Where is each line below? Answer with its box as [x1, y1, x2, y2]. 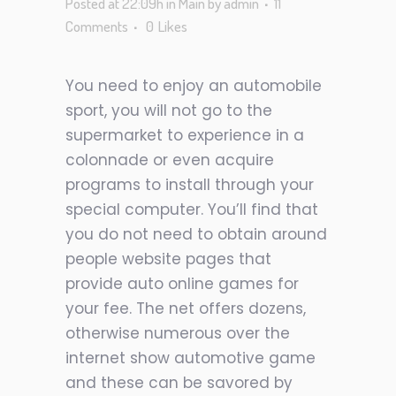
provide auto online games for [65, 273, 299, 294]
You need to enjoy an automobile [65, 75, 322, 96]
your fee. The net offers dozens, [65, 298, 306, 319]
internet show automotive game [65, 347, 316, 369]
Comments [65, 17, 128, 35]
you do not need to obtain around [65, 224, 327, 245]
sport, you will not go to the [65, 100, 272, 121]
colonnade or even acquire [65, 149, 274, 171]
